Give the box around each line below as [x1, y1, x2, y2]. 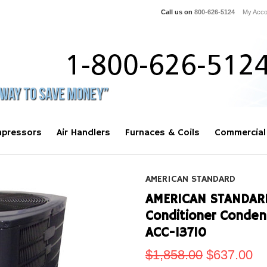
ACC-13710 [145, 225, 206, 241]
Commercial [215, 127, 266, 139]
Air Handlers [57, 127, 110, 139]
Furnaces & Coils [125, 127, 200, 139]
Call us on [161, 8, 194, 15]
